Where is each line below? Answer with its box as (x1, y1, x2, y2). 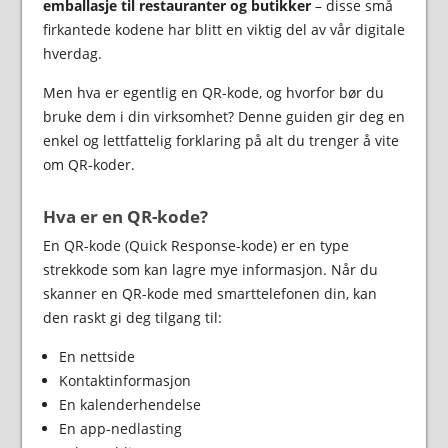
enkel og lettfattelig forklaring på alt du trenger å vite (42, 130, 399, 150)
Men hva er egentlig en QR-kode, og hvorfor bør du (42, 82, 384, 102)
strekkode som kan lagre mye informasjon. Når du (42, 259, 378, 279)
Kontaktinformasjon (58, 370, 191, 390)
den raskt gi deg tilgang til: (42, 307, 222, 327)
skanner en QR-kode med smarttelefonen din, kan (42, 283, 377, 303)
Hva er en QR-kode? (42, 204, 208, 228)
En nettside (58, 346, 135, 366)
